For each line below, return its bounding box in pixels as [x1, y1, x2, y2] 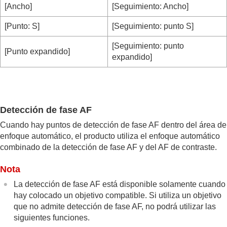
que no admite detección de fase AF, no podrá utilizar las [14, 202, 216, 211]
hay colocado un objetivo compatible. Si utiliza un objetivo [14, 191, 222, 200]
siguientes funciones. [14, 213, 90, 222]
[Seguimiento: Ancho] [112, 2, 188, 11]
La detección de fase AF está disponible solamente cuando [14, 179, 226, 188]
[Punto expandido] [5, 47, 70, 56]
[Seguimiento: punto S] [112, 21, 194, 30]
